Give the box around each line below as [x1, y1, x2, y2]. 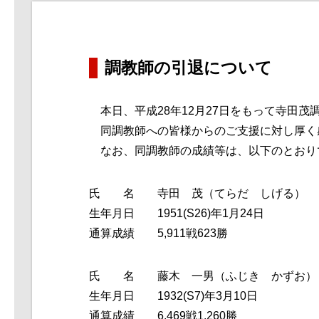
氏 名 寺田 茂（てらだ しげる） [89, 187, 305, 199]
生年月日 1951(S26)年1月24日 [89, 207, 264, 219]
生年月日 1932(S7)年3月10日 [89, 290, 258, 302]
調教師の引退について [105, 58, 272, 77]
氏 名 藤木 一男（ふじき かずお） [89, 270, 317, 282]
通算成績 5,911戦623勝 [89, 227, 228, 239]
